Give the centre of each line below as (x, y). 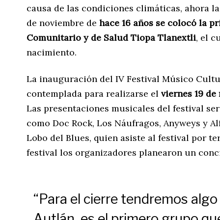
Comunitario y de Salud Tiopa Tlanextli (111, 37)
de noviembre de (62, 23)
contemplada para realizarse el (93, 93)
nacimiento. (52, 52)
